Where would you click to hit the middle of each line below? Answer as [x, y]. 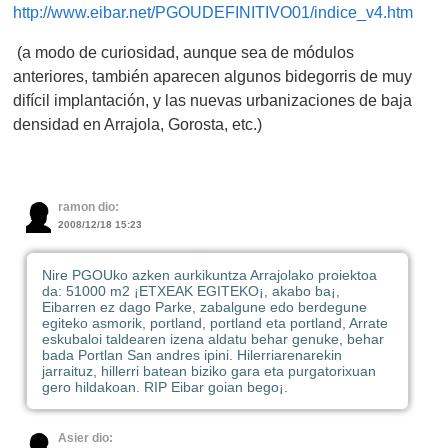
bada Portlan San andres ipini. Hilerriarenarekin [191, 355]
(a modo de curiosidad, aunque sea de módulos [184, 52]
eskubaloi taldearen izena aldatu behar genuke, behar [212, 339]
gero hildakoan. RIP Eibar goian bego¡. [164, 387]
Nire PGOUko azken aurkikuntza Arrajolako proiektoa [209, 275]
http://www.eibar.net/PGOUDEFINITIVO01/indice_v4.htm [213, 12]
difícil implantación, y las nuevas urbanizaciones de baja [213, 100]
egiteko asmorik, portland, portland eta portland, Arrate [214, 323]
